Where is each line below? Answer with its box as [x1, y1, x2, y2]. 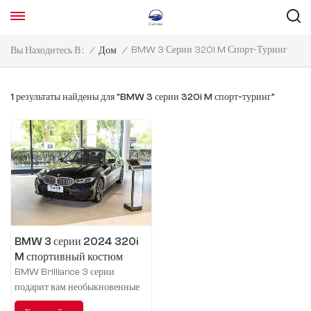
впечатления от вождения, [15, 296, 122, 308]
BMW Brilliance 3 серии [15, 266, 115, 278]
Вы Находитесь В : [10, 45, 84, 56]
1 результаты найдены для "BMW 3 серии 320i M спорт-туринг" [10, 92, 275, 103]
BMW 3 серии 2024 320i [15, 235, 138, 248]
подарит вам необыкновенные [15, 281, 140, 293]
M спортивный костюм [15, 250, 123, 263]
